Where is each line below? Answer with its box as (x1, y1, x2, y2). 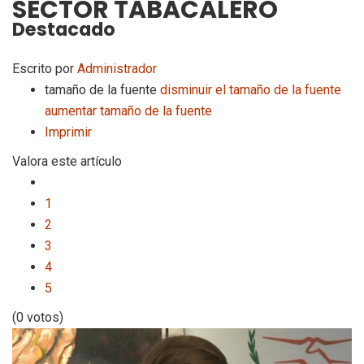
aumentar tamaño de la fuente (45, 103, 212, 119)
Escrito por (12, 61, 77, 76)
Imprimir (45, 124, 92, 140)
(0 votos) (12, 310, 63, 325)
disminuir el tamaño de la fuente (160, 82, 341, 97)
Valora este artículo (12, 154, 122, 169)
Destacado (12, 15, 115, 42)
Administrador (77, 61, 157, 76)
